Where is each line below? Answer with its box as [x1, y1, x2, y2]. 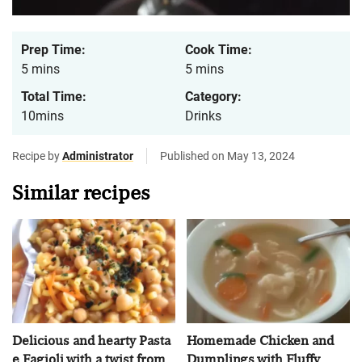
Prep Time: [21, 42, 86, 58]
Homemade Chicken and [187, 333, 334, 347]
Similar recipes [12, 183, 149, 204]
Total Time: [21, 89, 86, 105]
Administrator [62, 149, 133, 163]
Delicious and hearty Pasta [12, 333, 170, 347]
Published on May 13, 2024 [160, 149, 295, 163]
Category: [185, 89, 242, 105]
